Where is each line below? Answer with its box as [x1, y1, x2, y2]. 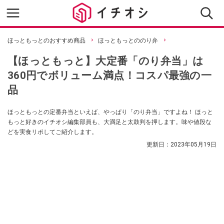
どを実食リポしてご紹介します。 [7, 128, 97, 135]
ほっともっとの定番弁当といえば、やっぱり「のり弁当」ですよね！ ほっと [7, 108, 213, 115]
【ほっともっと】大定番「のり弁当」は [7, 54, 204, 67]
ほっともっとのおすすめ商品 [7, 37, 85, 44]
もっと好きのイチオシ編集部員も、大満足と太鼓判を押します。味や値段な [7, 118, 211, 125]
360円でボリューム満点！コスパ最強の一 [7, 69, 211, 81]
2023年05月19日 [170, 141, 216, 148]
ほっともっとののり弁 [98, 37, 158, 44]
